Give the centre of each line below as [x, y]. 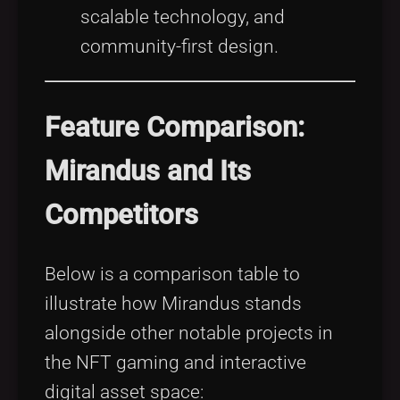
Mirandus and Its [148, 171]
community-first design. [179, 46]
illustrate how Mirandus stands [173, 303]
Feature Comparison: [175, 127]
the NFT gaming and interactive [175, 362]
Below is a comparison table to [172, 274]
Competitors [121, 214]
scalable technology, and [183, 17]
